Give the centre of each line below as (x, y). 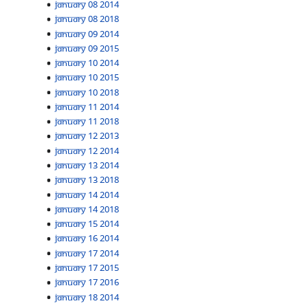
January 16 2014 (87, 238)
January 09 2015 (87, 48)
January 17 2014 (87, 253)
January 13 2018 (87, 180)
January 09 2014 (87, 33)
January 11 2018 (87, 121)
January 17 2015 (87, 267)
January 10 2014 (87, 63)
